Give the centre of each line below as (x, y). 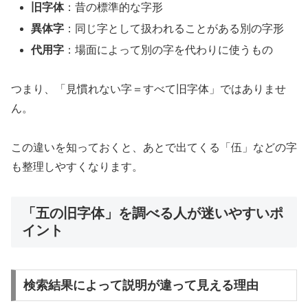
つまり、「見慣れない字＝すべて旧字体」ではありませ (148, 89)
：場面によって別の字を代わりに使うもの (169, 50)
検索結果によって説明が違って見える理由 (141, 285)
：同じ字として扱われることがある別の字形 (174, 29)
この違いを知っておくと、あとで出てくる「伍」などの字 (154, 147)
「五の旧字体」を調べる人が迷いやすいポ (153, 213)
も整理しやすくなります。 (77, 166)
